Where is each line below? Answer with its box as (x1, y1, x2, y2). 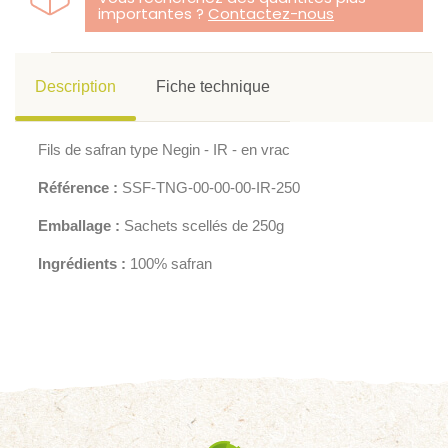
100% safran (126, 254, 213, 272)
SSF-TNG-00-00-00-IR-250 (118, 178, 301, 196)
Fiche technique (156, 78, 270, 96)
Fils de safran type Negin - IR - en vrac (38, 140, 291, 158)
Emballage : (38, 216, 121, 234)
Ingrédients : (38, 254, 127, 272)
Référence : (38, 178, 119, 196)
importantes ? (98, 3, 208, 25)
